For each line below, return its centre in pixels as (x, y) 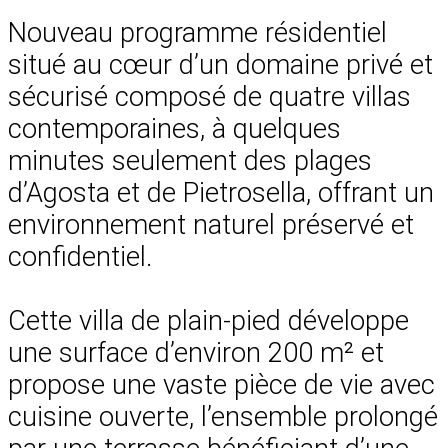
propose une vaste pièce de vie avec (221, 384)
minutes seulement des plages (190, 160)
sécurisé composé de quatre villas (209, 96)
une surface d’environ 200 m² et (196, 352)
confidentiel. (80, 256)
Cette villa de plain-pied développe (208, 320)
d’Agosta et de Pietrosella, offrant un (221, 192)
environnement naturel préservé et (211, 224)
